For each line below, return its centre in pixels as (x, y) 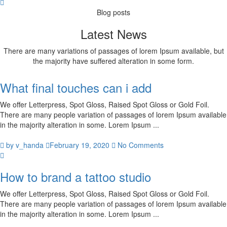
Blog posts (113, 12)
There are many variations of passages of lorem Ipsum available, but (113, 51)
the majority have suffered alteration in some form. (113, 61)
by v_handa (24, 145)
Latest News (113, 34)
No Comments (140, 145)
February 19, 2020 (80, 145)
